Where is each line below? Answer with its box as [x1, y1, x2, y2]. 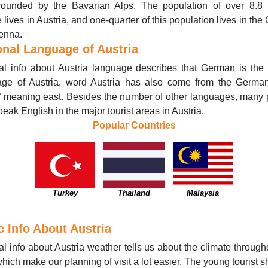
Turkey [52, 188, 78, 197]
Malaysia [187, 188, 220, 197]
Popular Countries [92, 120, 176, 130]
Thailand [117, 188, 150, 197]
